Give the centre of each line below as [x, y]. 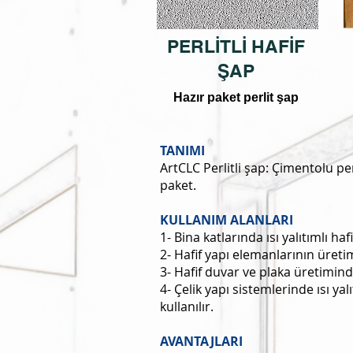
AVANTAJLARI [201, 341]
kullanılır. [187, 307]
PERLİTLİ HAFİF [236, 46]
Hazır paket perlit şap [236, 97]
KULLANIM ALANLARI [227, 220]
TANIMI [182, 150]
